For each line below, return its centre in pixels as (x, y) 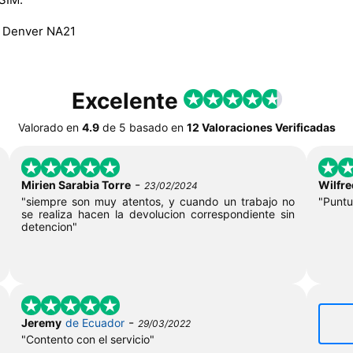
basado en (156, 127)
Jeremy (41, 322)
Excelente (127, 100)
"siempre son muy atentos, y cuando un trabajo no (158, 201)
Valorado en (48, 127)
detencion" (49, 226)
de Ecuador (95, 322)
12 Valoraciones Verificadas (261, 127)
